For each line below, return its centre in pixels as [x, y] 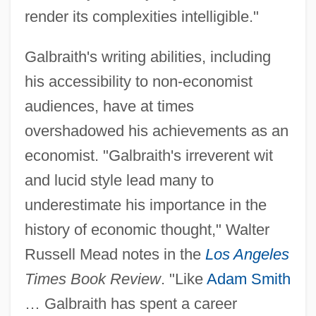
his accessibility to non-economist [138, 81]
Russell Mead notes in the [115, 254]
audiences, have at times [109, 106]
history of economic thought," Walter [147, 229]
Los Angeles [247, 254]
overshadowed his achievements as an [156, 130]
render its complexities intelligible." [141, 16]
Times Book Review [92, 279]
